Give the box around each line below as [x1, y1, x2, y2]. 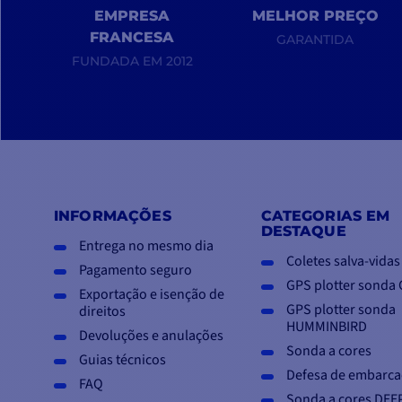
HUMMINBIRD [285, 317, 367, 337]
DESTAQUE [260, 222, 346, 240]
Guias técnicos [79, 350, 166, 371]
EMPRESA [94, 7, 170, 25]
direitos [79, 301, 126, 322]
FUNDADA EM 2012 [71, 53, 193, 70]
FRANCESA [90, 29, 174, 47]
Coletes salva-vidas [285, 251, 400, 272]
